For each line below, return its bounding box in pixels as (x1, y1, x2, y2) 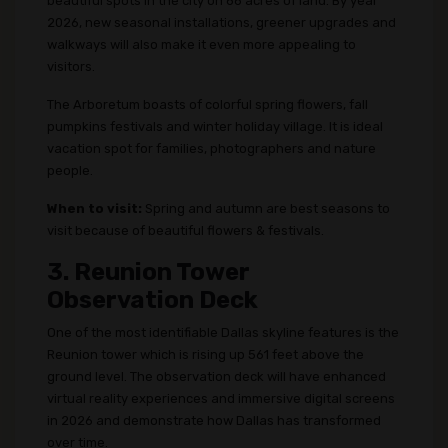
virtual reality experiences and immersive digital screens (47, 391, 395, 406)
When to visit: (47, 201, 145, 216)
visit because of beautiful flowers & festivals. (47, 223, 324, 238)
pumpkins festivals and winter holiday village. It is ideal (47, 119, 383, 134)
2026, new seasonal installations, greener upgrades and (47, 15, 396, 30)
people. (47, 163, 93, 178)
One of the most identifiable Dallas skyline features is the (47, 325, 399, 340)
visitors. (47, 59, 95, 74)
